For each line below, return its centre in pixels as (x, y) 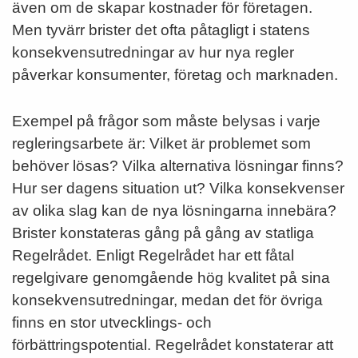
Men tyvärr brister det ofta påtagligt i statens (161, 30)
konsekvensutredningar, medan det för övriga (167, 300)
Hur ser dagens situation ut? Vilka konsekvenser (178, 188)
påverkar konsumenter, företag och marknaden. (175, 74)
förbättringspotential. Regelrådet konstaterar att (173, 344)
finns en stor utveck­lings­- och (112, 322)
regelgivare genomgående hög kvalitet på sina (171, 277)
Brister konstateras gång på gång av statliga (163, 233)
